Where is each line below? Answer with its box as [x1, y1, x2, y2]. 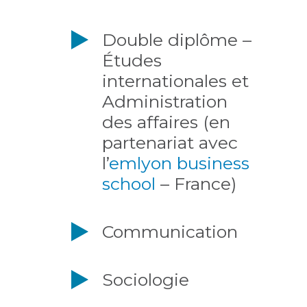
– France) [156, 173, 236, 194]
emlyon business [109, 153, 249, 173]
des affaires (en [102, 112, 230, 132]
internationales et [102, 71, 249, 91]
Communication [102, 221, 238, 242]
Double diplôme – [102, 29, 251, 50]
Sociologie [102, 269, 189, 290]
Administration [102, 91, 228, 112]
